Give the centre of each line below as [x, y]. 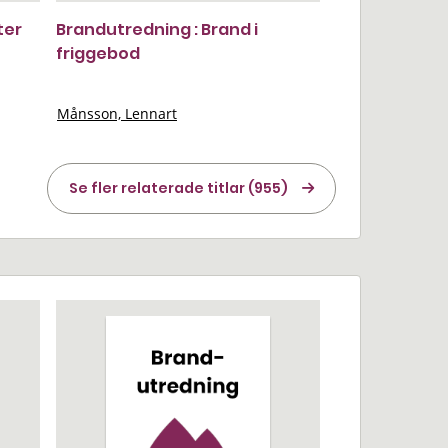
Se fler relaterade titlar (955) [178, 188]
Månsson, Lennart [117, 113]
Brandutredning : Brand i [157, 29]
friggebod [98, 53]
